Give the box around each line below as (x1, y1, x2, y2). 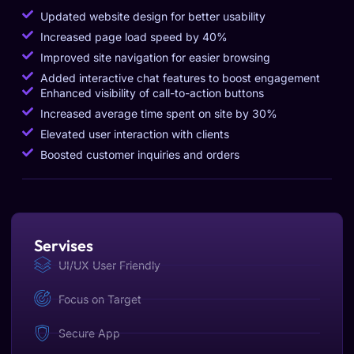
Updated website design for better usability (40, 9, 265, 23)
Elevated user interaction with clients (40, 127, 229, 141)
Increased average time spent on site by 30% (40, 107, 277, 120)
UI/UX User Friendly (58, 258, 161, 272)
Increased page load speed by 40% (40, 30, 228, 43)
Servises (34, 235, 93, 255)
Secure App (58, 326, 121, 340)
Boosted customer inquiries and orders (40, 148, 239, 161)
